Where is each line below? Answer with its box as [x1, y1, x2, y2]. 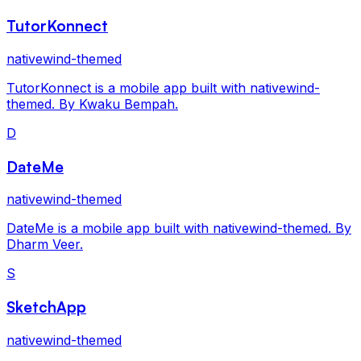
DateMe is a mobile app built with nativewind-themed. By [6, 220, 351, 237]
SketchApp [6, 297, 86, 317]
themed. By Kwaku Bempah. [6, 96, 178, 112]
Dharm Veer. [6, 236, 83, 253]
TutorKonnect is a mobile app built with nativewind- [6, 80, 320, 96]
